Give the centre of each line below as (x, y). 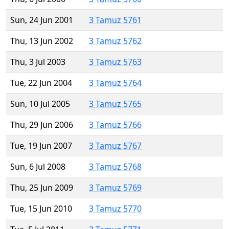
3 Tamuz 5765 (115, 104)
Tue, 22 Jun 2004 (41, 83)
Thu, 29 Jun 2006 (42, 125)
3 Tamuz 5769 (115, 188)
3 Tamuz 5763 (115, 62)
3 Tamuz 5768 (115, 167)
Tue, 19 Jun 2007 (41, 146)
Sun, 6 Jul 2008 (38, 167)
